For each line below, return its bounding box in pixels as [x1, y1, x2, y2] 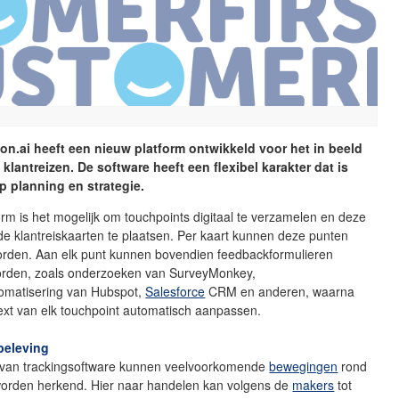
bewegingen [269, 356, 338, 375]
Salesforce [145, 281, 206, 300]
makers [292, 375, 335, 394]
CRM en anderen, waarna [205, 281, 355, 300]
